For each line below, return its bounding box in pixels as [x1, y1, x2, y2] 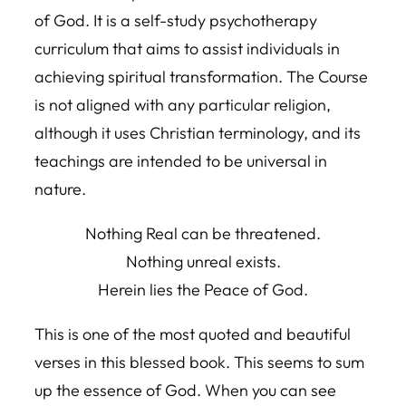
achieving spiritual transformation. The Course [34, 66, 368, 87]
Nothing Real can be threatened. [85, 223, 321, 244]
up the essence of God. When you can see [34, 380, 336, 401]
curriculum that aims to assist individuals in [34, 38, 340, 59]
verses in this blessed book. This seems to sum [34, 352, 364, 372]
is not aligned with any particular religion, [34, 94, 331, 115]
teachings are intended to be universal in [34, 150, 327, 171]
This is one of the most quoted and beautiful [34, 324, 351, 344]
